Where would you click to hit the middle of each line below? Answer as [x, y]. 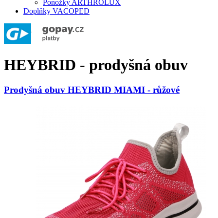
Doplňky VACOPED [56, 11]
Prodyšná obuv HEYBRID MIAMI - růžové [92, 90]
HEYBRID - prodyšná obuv [96, 65]
